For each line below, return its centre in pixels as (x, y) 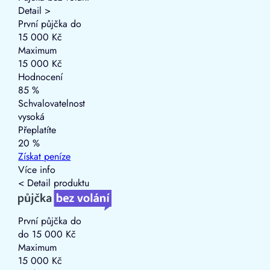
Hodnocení (41, 77)
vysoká (33, 116)
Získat (30, 156)
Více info (37, 169)
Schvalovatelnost (52, 103)
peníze (56, 156)
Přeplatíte (37, 130)
